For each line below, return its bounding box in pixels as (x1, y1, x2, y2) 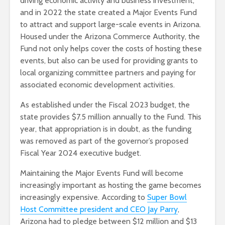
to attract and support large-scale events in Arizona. (20, 20, 201, 30)
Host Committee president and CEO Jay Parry (20, 204, 178, 214)
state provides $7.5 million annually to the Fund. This (20, 112, 201, 122)
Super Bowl (147, 192, 187, 202)
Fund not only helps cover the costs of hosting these (20, 44, 202, 54)
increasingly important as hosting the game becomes (20, 180, 201, 190)
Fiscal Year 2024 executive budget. (20, 148, 141, 158)
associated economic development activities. (20, 80, 175, 90)
